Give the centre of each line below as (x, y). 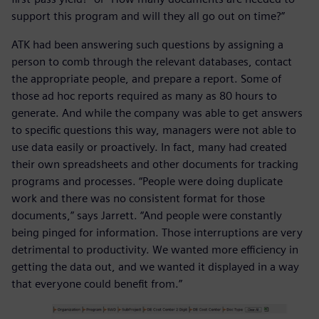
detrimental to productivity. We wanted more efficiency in (155, 249)
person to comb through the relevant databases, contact (152, 61)
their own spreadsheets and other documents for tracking (155, 164)
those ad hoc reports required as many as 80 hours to (144, 95)
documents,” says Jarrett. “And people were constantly (147, 215)
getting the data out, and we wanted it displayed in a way (155, 266)
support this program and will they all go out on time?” (148, 16)
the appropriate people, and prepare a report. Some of (146, 78)
